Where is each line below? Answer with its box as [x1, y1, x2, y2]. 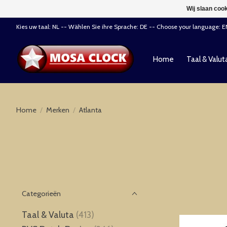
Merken [46, 105, 69, 115]
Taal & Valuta [22, 209, 74, 220]
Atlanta [79, 105, 102, 115]
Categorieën [22, 189, 61, 198]
